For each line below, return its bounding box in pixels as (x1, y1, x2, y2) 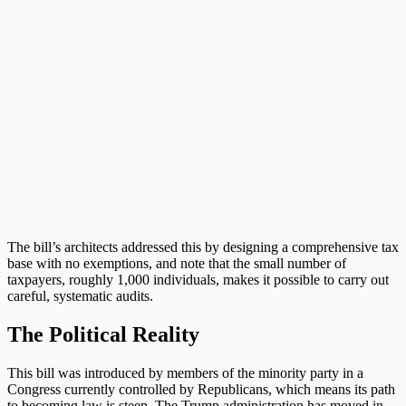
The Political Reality (7, 322, 199, 346)
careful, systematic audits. (7, 287, 153, 304)
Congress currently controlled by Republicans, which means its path (7, 381, 395, 397)
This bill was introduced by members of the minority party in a (7, 364, 363, 381)
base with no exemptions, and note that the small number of (7, 255, 346, 271)
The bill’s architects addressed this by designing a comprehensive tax (7, 238, 399, 255)
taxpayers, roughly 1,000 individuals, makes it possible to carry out (7, 271, 389, 287)
